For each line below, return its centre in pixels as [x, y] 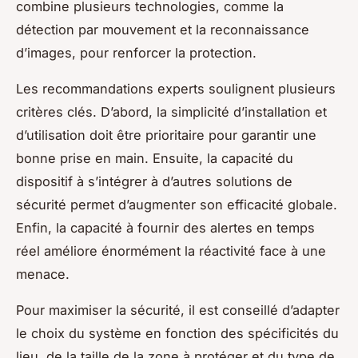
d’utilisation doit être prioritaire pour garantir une [166, 135]
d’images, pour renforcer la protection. [136, 52]
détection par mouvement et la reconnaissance [163, 29]
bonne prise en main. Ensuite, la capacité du [155, 158]
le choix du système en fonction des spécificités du [177, 333]
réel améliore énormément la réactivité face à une [171, 251]
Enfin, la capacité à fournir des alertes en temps [165, 227]
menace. [43, 274]
